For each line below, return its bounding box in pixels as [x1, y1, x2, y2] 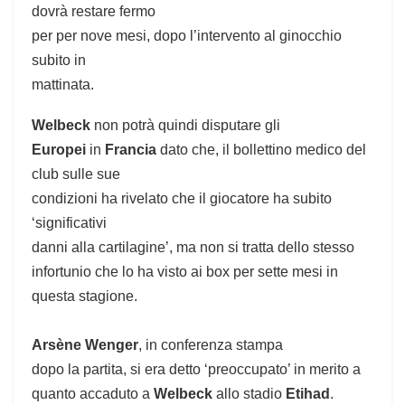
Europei [32, 142, 86, 158]
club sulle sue [32, 166, 120, 183]
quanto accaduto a [32, 386, 154, 402]
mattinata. [32, 77, 94, 93]
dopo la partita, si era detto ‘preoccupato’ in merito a [32, 362, 361, 378]
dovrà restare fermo [32, 4, 155, 20]
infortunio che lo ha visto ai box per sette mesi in [32, 264, 338, 280]
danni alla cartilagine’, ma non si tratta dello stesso [32, 240, 354, 256]
